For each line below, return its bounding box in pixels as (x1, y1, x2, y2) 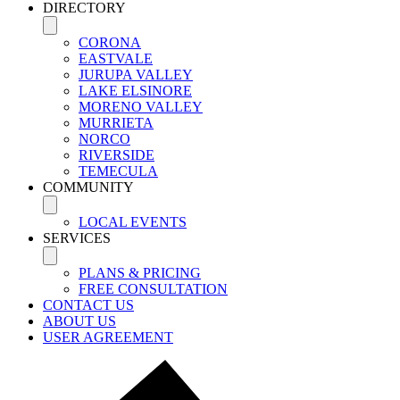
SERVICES (43, 230, 111, 246)
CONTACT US (43, 297, 134, 313)
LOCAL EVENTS (79, 214, 187, 230)
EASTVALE (79, 51, 153, 67)
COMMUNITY (43, 179, 134, 196)
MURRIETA (79, 115, 154, 131)
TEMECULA (79, 163, 158, 179)
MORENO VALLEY (79, 99, 203, 115)
